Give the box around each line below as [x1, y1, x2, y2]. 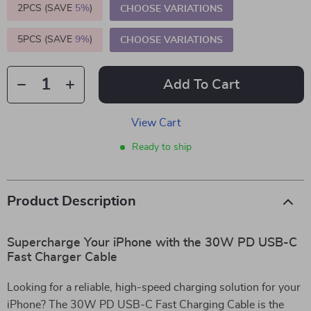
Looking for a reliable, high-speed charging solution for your [7, 282, 301, 293]
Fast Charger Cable [7, 251, 117, 264]
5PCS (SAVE [17, 35, 75, 44]
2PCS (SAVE [17, 3, 75, 13]
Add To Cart [163, 78, 239, 92]
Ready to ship [131, 142, 192, 152]
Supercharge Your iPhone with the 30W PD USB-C [7, 237, 297, 249]
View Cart [131, 117, 180, 128]
